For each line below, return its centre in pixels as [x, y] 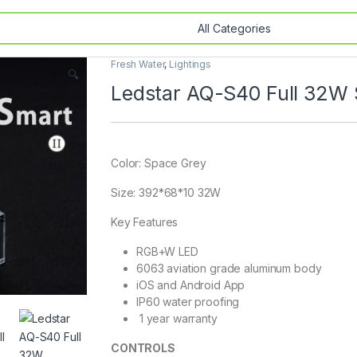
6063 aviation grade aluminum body [229, 268]
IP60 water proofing [188, 301]
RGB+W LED [167, 251]
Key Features [145, 222]
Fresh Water [138, 64]
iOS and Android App [191, 284]
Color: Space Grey [159, 163]
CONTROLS [143, 347]
